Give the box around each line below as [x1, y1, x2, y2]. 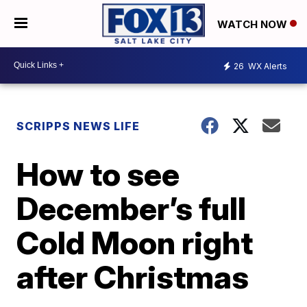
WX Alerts [246, 61, 287, 72]
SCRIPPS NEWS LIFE [16, 119, 140, 133]
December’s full [16, 188, 247, 228]
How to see [16, 154, 180, 193]
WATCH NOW [217, 17, 290, 31]
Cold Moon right [16, 223, 254, 262]
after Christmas [16, 257, 249, 296]
